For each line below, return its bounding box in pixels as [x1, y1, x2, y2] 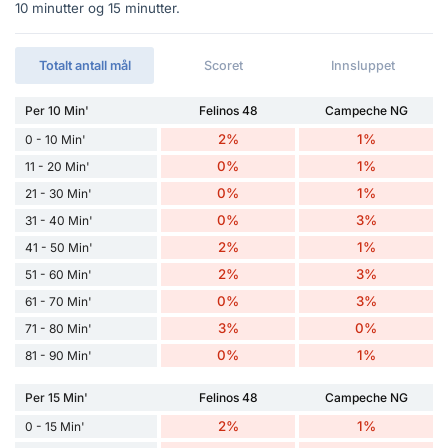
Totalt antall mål [38, 58, 131, 74]
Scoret [204, 58, 244, 74]
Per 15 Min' [25, 390, 88, 406]
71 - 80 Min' [25, 321, 92, 337]
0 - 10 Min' [25, 132, 86, 148]
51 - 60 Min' [25, 267, 92, 283]
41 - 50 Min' [25, 240, 93, 256]
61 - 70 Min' [25, 294, 92, 310]
